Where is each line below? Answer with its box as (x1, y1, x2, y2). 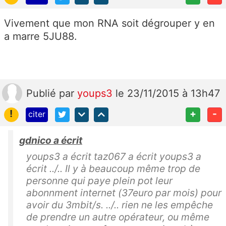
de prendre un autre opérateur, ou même (26, 211, 209, 223)
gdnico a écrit (19, 134, 82, 147)
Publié (26, 87, 59, 100)
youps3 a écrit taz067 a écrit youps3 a (26, 150, 201, 163)
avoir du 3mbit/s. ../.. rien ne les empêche (26, 199, 213, 211)
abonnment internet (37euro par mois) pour (26, 187, 221, 199)
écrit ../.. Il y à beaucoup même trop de (26, 162, 200, 175)
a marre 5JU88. (4, 30, 77, 43)
